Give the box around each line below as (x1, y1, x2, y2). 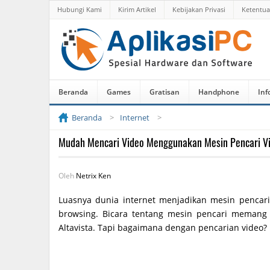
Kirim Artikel (118, 5, 156, 14)
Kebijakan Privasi (172, 5, 225, 14)
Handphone (198, 87, 239, 97)
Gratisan (149, 87, 180, 97)
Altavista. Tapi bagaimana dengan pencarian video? (58, 222, 267, 233)
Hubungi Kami (57, 5, 102, 14)
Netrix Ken (76, 171, 111, 181)
